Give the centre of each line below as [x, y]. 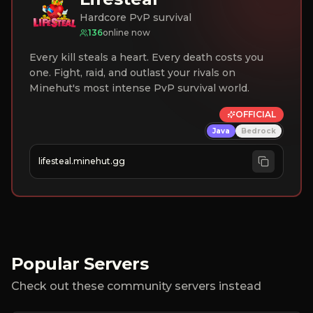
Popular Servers [80, 264]
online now [126, 32]
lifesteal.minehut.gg [82, 161]
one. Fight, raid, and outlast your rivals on [132, 73]
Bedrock [259, 131]
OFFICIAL [256, 114]
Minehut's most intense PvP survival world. [139, 88]
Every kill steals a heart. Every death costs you [146, 57]
